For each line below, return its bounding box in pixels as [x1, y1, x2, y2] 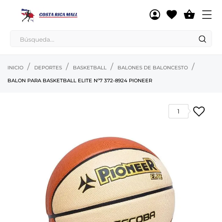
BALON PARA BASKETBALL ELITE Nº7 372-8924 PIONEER [7, 77, 152, 84]
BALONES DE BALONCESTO [117, 64, 188, 71]
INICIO [7, 64, 23, 71]
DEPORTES [34, 64, 62, 71]
